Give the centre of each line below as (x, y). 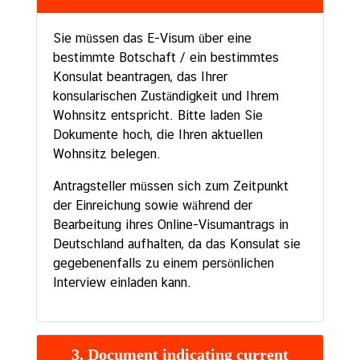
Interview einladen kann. (122, 283)
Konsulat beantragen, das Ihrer (140, 77)
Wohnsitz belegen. (107, 154)
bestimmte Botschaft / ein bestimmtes (166, 58)
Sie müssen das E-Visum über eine (152, 39)
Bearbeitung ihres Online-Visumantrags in (171, 225)
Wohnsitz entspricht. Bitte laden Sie (158, 116)
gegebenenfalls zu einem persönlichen (164, 264)
